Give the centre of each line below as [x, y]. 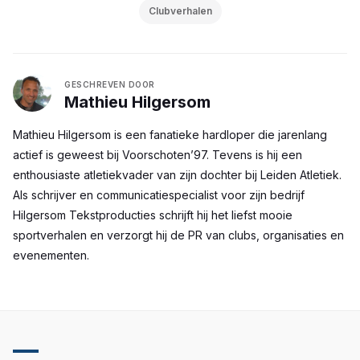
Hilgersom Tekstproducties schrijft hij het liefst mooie [153, 215]
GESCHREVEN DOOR [110, 85]
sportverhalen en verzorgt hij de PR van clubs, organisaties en [178, 235]
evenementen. [51, 256]
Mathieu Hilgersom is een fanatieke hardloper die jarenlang [170, 135]
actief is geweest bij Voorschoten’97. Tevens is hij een [157, 155]
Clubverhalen [180, 11]
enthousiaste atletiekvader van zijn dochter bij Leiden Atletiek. [177, 175]
